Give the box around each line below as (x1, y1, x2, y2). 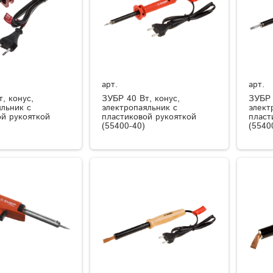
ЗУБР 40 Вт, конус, (102, 92, 180, 105)
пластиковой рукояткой (102, 110, 197, 123)
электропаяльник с (102, 101, 178, 114)
